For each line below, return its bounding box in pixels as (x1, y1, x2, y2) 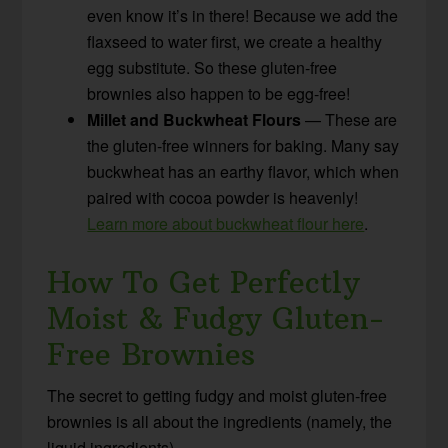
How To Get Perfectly (47, 263, 361, 301)
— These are (305, 107, 398, 131)
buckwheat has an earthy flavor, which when (87, 159, 400, 183)
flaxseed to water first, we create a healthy (87, 29, 383, 53)
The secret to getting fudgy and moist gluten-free (47, 383, 388, 407)
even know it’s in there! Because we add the (87, 3, 399, 27)
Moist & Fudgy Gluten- (47, 299, 385, 337)
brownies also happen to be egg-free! (87, 81, 351, 105)
